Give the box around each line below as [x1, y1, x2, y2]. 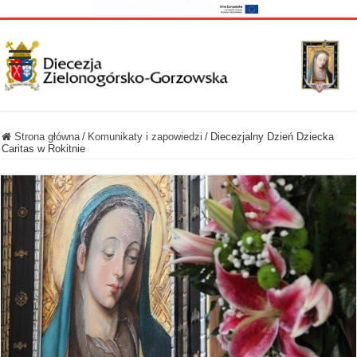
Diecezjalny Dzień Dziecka [210, 130, 335, 143]
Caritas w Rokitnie [2, 142, 86, 155]
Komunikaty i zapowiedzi [88, 130, 203, 143]
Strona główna [11, 130, 80, 143]
